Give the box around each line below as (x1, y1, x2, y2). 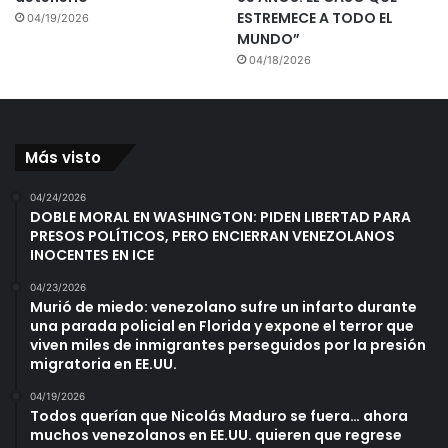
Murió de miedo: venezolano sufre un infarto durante (30, 296, 417, 317)
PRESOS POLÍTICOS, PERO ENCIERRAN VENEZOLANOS (30, 225, 395, 246)
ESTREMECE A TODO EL (236, 7, 393, 28)
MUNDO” (236, 28, 300, 49)
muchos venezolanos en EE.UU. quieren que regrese (30, 424, 402, 445)
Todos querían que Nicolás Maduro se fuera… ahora (30, 405, 408, 426)
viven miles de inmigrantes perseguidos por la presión (30, 334, 426, 355)
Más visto (25, 146, 101, 168)
